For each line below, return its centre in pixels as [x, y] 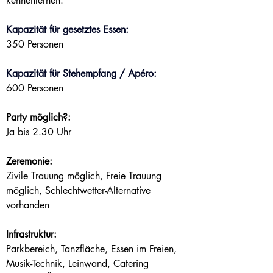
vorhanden [28, 205]
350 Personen [35, 44]
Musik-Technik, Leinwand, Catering [79, 264]
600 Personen [35, 88]
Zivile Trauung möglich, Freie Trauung [85, 176]
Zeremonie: [29, 161]
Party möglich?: [38, 117]
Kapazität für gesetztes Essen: [67, 30]
